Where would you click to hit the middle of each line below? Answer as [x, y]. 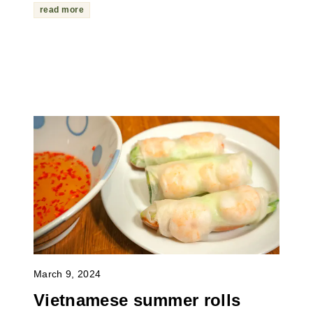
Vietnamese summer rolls [137, 300]
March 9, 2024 [67, 274]
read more [62, 10]
